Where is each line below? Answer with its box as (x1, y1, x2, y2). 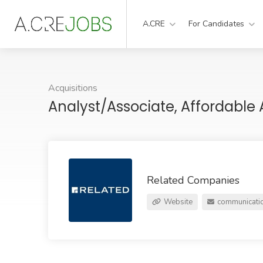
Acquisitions (48, 82, 97, 95)
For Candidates (188, 18, 245, 29)
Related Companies (147, 173, 240, 187)
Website (162, 197, 193, 207)
